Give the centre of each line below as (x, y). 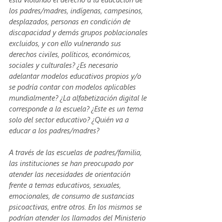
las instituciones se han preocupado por (72, 163)
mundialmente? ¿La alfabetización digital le (79, 97)
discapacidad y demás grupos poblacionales (79, 32)
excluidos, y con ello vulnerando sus (66, 43)
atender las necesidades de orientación (71, 174)
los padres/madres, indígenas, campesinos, (77, 10)
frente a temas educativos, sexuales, (66, 185)
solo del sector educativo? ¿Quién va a (70, 119)
